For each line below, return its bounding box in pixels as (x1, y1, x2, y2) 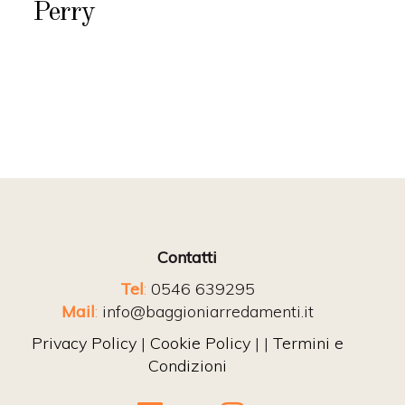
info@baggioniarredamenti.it (101, 301, 314, 322)
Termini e (272, 333, 344, 353)
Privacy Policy (31, 333, 137, 353)
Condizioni (147, 355, 227, 376)
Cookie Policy (149, 333, 250, 353)
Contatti (157, 247, 218, 268)
